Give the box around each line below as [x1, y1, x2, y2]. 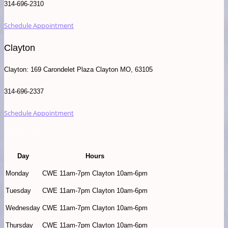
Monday [6, 169, 29, 178]
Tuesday [6, 187, 31, 195]
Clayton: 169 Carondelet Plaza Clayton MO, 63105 [4, 66, 153, 74]
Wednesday [6, 204, 40, 212]
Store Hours [4, 128, 53, 138]
